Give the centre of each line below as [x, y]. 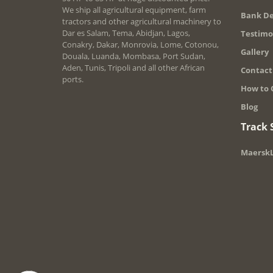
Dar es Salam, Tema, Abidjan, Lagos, [126, 33]
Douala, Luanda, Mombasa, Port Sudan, [134, 56]
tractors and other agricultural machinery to [142, 21]
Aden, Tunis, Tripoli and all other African [133, 67]
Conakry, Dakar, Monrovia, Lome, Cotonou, [140, 44]
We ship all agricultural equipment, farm [134, 9]
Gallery [254, 51]
